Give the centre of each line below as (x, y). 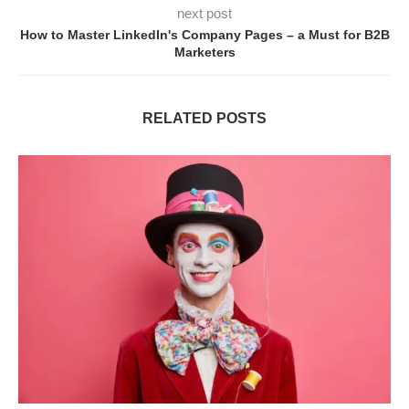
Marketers (204, 52)
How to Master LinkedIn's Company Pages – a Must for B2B (204, 35)
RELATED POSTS (204, 119)
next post (204, 14)
